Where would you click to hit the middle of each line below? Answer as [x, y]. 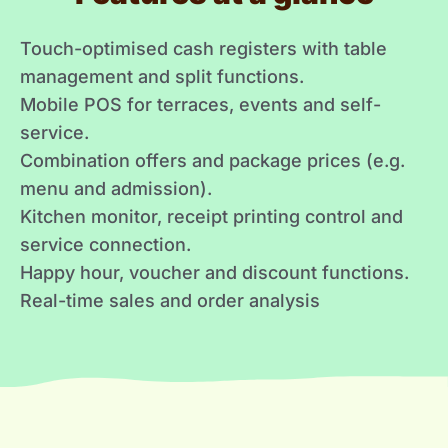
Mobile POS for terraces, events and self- [200, 104]
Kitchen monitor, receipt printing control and [211, 216]
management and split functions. [162, 76]
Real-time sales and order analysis [170, 300]
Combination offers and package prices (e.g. [212, 160]
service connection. [105, 244]
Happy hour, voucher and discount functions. [214, 272]
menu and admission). [116, 188]
